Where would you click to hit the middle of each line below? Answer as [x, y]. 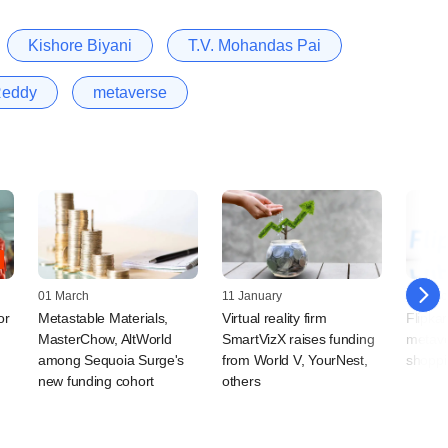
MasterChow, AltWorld [105, 339]
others [241, 381]
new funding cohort [96, 381]
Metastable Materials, [103, 318]
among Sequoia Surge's [111, 360]
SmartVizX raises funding [298, 339]
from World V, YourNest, [295, 360]
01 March [63, 296]
